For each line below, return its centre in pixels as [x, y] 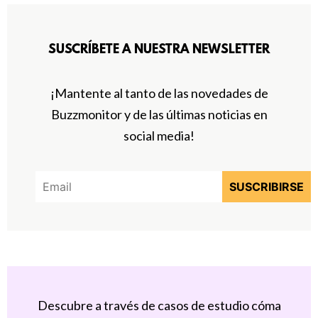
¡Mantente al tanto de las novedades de [159, 93]
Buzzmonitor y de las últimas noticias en [159, 115]
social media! [159, 136]
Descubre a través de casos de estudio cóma [159, 305]
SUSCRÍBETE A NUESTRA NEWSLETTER [159, 51]
